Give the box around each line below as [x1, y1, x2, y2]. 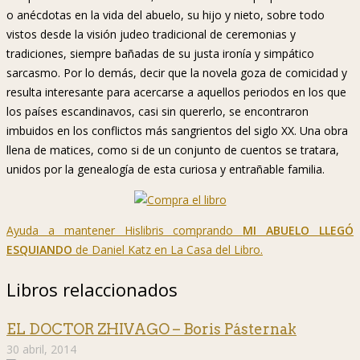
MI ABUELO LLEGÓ [243, 223, 354, 239]
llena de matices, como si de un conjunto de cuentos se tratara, [6, 142, 339, 158]
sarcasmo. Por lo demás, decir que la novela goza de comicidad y [6, 65, 347, 81]
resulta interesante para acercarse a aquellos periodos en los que [6, 84, 346, 100]
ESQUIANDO [6, 242, 72, 258]
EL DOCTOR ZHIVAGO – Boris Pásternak [6, 321, 297, 338]
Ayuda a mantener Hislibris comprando [6, 223, 243, 239]
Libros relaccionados [6, 277, 178, 302]
